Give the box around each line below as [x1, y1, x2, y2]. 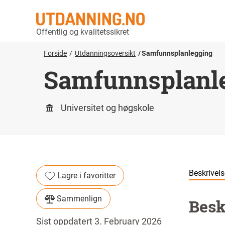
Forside [44, 49, 67, 57]
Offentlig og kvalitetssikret [36, 27, 129, 37]
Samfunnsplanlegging [142, 49, 212, 57]
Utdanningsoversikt [75, 49, 136, 57]
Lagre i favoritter [57, 171, 116, 180]
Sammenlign [57, 194, 102, 203]
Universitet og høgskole [61, 102, 154, 113]
